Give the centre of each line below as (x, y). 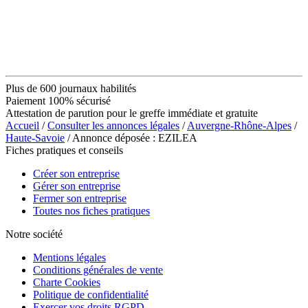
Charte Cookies (67, 282)
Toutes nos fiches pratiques (91, 210)
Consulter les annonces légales (113, 125)
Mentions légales (69, 257)
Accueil (22, 125)
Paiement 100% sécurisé (58, 100)
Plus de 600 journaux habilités (71, 88)
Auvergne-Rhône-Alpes (239, 125)
